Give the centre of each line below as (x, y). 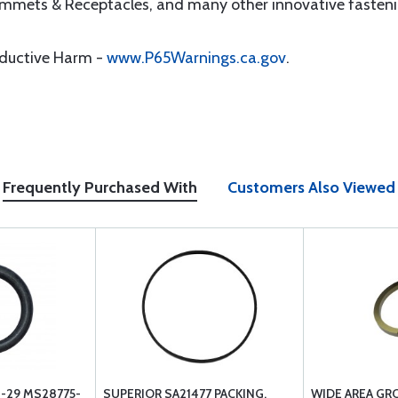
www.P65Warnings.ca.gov (196, 58)
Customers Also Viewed (311, 187)
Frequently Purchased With (100, 187)
